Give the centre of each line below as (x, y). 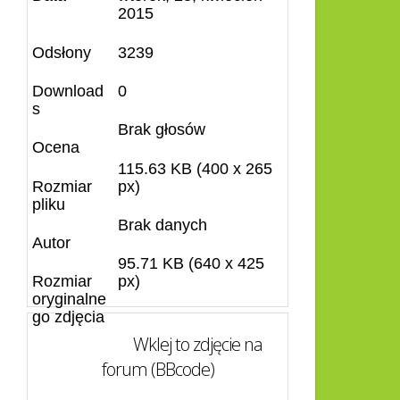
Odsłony (62, 52)
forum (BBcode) (158, 369)
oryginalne (70, 300)
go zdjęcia (69, 317)
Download (68, 91)
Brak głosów (163, 130)
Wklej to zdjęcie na (197, 344)
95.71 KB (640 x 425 (191, 264)
